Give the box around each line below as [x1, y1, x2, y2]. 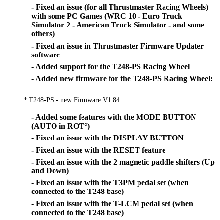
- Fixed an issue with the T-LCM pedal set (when [31, 199, 193, 208]
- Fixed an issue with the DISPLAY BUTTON [31, 134, 184, 142]
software [31, 50, 60, 59]
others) [31, 29, 55, 38]
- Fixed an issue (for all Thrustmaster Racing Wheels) [31, 3, 208, 12]
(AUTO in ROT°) [31, 121, 90, 130]
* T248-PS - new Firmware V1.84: [24, 95, 122, 104]
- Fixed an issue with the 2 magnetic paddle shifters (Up [31, 157, 215, 166]
